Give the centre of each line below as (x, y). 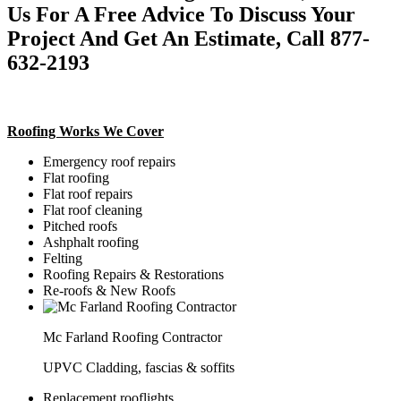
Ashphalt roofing (91, 242)
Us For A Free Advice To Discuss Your (181, 14)
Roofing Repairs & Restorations (133, 274)
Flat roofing (76, 177)
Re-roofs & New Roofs (109, 290)
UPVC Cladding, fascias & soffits (139, 367)
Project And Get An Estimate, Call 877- (188, 38)
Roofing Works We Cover (85, 131)
